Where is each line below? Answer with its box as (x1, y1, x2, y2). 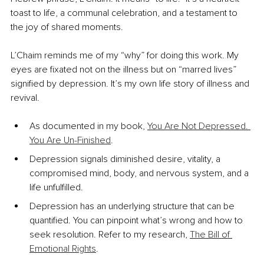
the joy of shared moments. (11, 21, 123, 34)
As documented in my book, (29, 120, 147, 133)
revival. (11, 92, 39, 104)
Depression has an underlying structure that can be (29, 200, 237, 213)
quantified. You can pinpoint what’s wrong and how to (29, 214, 245, 227)
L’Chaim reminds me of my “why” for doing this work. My (11, 49, 241, 62)
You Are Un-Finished (29, 134, 111, 147)
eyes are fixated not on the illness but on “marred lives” (11, 64, 239, 76)
